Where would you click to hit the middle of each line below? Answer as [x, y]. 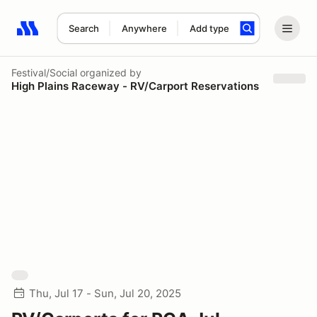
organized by [109, 72]
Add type [209, 28]
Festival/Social [44, 72]
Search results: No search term [99, 36]
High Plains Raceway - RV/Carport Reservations [135, 86]
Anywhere [144, 28]
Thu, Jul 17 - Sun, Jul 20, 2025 [105, 293]
